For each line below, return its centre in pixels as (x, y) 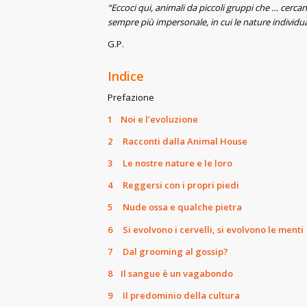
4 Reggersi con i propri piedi (173, 185)
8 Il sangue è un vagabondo (170, 273)
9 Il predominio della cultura (174, 295)
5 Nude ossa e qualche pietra (175, 207)
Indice (126, 76)
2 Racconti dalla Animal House (177, 142)
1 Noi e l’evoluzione (153, 120)
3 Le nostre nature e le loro (170, 163)
